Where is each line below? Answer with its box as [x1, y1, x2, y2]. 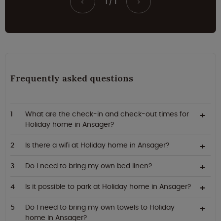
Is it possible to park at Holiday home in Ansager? [25, 182, 191, 192]
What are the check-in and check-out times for [25, 109, 189, 119]
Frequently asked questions [10, 73, 133, 84]
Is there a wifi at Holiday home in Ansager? [25, 140, 169, 150]
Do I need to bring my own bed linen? [25, 161, 152, 171]
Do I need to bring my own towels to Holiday [25, 202, 175, 213]
